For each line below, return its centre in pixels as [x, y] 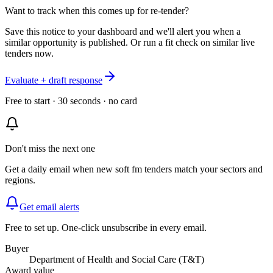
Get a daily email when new [59, 169]
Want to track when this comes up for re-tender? [97, 10]
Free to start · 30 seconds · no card [71, 101]
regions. [20, 180]
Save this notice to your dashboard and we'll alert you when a [123, 31]
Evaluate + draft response [54, 80]
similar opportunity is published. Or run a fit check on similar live [130, 42]
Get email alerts [49, 207]
